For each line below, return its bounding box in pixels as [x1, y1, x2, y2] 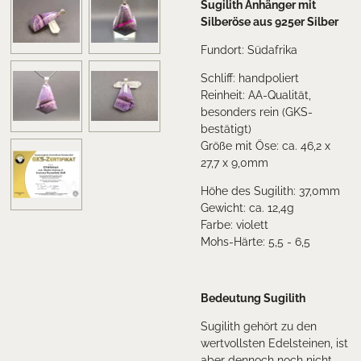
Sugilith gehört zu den [201, 319, 317, 333]
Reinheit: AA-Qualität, [201, 88, 311, 102]
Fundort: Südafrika [201, 43, 297, 56]
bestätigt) [201, 122, 251, 135]
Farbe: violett [201, 218, 268, 231]
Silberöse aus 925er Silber [201, 15, 338, 28]
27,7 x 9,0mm [201, 156, 272, 169]
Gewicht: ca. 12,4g [201, 201, 294, 214]
